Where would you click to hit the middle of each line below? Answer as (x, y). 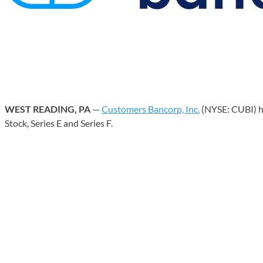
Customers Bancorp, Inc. (151, 109)
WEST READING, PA (48, 109)
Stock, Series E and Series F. (59, 123)
